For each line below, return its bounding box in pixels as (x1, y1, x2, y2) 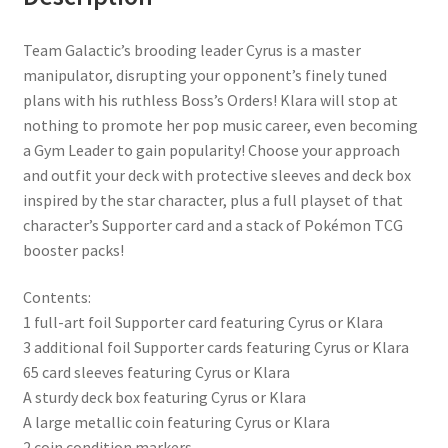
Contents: (22, 287, 91, 308)
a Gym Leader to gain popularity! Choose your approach (22, 139, 400, 160)
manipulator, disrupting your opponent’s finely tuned (22, 64, 387, 85)
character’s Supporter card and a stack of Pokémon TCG (22, 214, 403, 235)
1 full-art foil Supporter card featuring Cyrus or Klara (22, 312, 383, 333)
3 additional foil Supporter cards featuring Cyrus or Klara (22, 337, 409, 358)
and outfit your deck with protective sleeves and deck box (22, 164, 411, 185)
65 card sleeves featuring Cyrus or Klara (22, 362, 290, 383)
